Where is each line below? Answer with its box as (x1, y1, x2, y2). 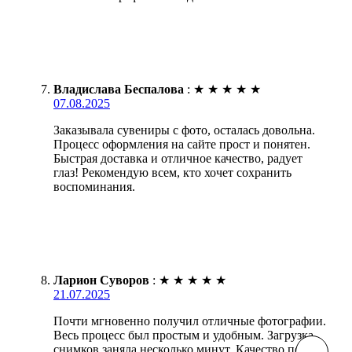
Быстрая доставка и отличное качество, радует (53, 151, 302, 165)
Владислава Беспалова (53, 82, 184, 96)
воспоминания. (53, 179, 135, 193)
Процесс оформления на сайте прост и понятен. (53, 137, 310, 151)
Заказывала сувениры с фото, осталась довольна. (53, 123, 315, 137)
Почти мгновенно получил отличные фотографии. (53, 313, 326, 328)
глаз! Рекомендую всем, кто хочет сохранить (53, 165, 291, 179)
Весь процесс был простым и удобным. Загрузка (53, 328, 313, 342)
